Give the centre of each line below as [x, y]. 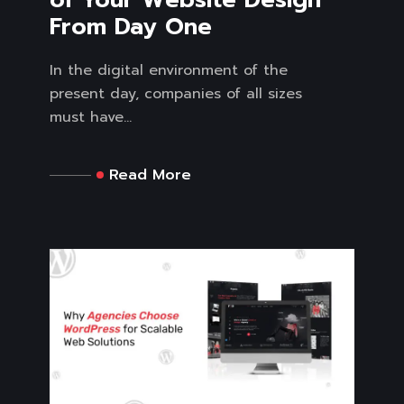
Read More [150, 175]
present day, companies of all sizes [176, 94]
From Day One [131, 27]
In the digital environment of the [169, 71]
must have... [91, 118]
